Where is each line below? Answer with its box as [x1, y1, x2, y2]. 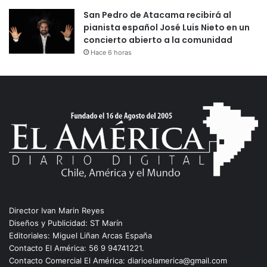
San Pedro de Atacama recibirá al [83, 9, 231, 21]
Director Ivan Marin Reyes [9, 206, 104, 216]
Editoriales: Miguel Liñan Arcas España [9, 231, 152, 241]
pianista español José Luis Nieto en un [83, 21, 250, 34]
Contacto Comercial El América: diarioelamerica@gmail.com [9, 256, 227, 266]
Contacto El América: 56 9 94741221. [9, 243, 144, 253]
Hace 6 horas [91, 48, 132, 57]
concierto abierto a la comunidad [83, 34, 232, 46]
